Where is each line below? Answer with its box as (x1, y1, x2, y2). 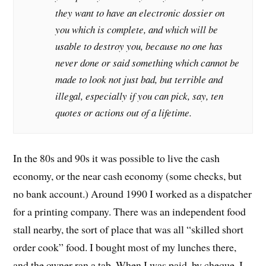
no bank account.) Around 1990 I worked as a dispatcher (13, 186, 252, 201)
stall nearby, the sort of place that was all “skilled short (13, 221, 244, 236)
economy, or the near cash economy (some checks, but (13, 168, 242, 183)
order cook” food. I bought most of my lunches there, (13, 239, 237, 254)
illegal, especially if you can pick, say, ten (55, 89, 224, 103)
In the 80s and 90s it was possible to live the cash (13, 150, 220, 165)
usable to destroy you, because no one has (55, 39, 223, 53)
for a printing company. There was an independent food (13, 204, 246, 218)
